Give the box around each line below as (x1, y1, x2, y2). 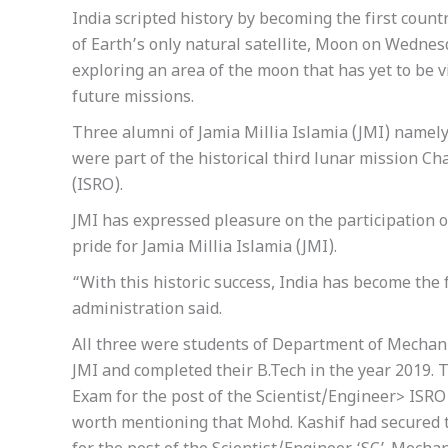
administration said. (72, 300, 222, 321)
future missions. (72, 88, 194, 109)
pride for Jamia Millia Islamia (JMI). (72, 238, 337, 259)
